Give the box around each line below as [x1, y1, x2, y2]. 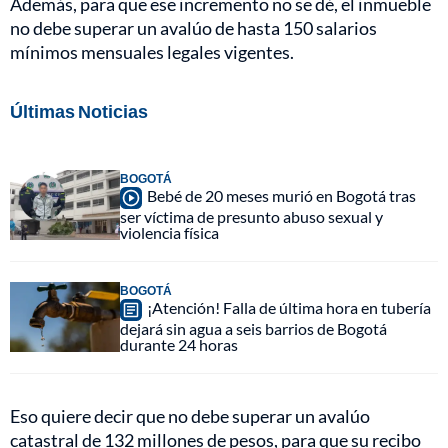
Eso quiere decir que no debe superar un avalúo [10, 404, 370, 427]
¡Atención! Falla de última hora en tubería [147, 297, 431, 317]
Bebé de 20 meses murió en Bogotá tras [147, 185, 416, 205]
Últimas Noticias [10, 99, 148, 122]
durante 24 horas [120, 334, 238, 354]
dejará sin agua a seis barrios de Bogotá [120, 318, 387, 338]
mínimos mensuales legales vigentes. [10, 40, 294, 63]
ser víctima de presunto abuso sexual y [120, 206, 383, 226]
